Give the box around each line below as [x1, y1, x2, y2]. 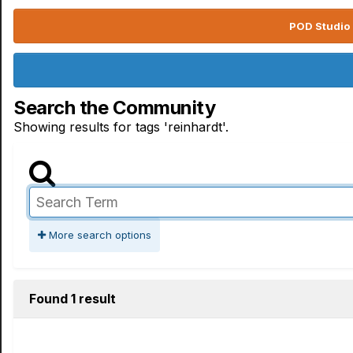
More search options [46, 229, 151, 241]
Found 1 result [29, 291, 116, 307]
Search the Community [13, 96, 216, 119]
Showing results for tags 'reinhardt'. [13, 119, 229, 135]
